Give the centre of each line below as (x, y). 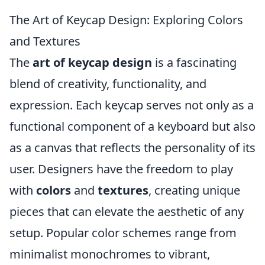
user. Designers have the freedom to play (121, 169)
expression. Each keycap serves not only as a (132, 105)
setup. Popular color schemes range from (123, 233)
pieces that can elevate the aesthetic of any (127, 211)
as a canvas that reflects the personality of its (132, 148)
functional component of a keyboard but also (132, 126)
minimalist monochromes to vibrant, (110, 254)
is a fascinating (194, 62)
